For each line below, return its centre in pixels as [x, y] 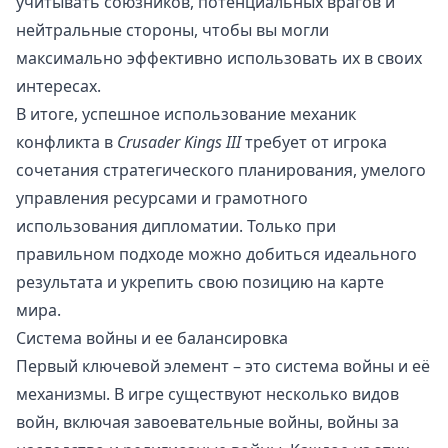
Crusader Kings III [179, 142]
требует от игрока [314, 142]
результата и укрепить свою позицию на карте [200, 282]
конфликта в [66, 142]
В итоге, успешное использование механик [186, 114]
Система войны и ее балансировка [152, 338]
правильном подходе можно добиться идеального [216, 254]
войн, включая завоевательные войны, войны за [207, 422]
